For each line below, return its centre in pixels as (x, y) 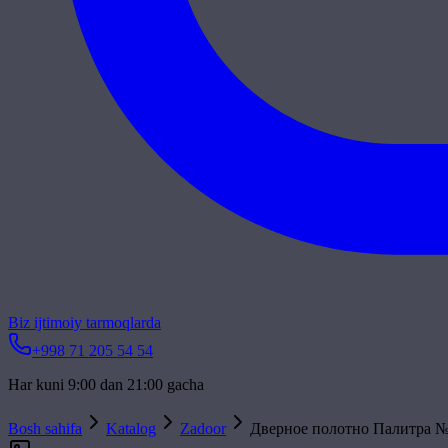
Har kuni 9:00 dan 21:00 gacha (106, 384)
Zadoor (203, 428)
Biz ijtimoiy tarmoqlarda (84, 322)
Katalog (131, 428)
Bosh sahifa (45, 428)
